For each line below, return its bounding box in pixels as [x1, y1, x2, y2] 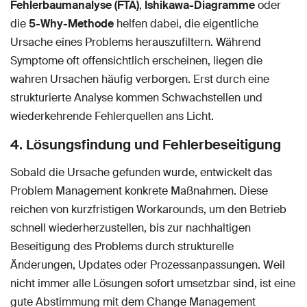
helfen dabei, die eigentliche [114, 16, 258, 32]
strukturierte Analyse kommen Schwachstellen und [10, 90, 262, 106]
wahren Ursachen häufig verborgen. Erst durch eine [10, 72, 269, 87]
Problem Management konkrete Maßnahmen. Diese [10, 184, 268, 199]
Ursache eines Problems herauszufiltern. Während [10, 35, 261, 50]
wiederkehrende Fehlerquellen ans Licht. [10, 109, 214, 124]
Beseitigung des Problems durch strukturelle [10, 239, 234, 254]
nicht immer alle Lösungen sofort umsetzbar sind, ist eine [10, 276, 295, 291]
